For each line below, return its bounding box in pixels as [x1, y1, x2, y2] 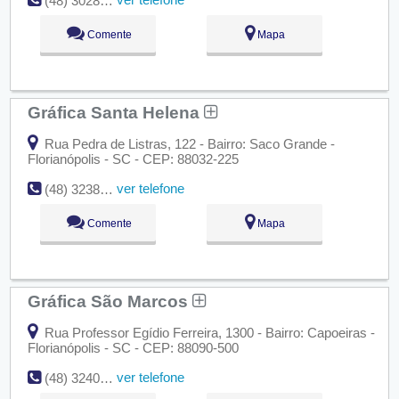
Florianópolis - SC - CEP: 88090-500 [27, 340, 239, 356]
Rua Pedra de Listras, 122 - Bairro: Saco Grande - [40, 136, 335, 152]
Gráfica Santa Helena [27, 102, 204, 123]
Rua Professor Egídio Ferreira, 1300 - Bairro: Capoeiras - [40, 325, 375, 341]
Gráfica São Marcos [27, 291, 192, 312]
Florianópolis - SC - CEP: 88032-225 [27, 151, 239, 167]
